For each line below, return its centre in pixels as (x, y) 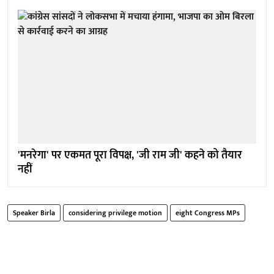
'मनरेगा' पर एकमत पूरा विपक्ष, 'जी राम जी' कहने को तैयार (130, 156)
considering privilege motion (115, 213)
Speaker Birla (34, 213)
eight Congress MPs (208, 213)
